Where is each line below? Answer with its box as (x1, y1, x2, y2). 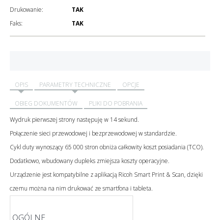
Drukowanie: (10, 5, 43, 14)
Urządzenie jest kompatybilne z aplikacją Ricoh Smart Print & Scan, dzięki (10, 170, 203, 179)
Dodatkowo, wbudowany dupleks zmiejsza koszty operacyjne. (10, 156, 169, 165)
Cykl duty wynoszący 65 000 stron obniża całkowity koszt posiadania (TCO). (10, 142, 204, 151)
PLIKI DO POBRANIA (89, 99, 142, 108)
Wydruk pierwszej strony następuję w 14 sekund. (10, 115, 139, 124)
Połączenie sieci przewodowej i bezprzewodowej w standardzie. (10, 129, 177, 137)
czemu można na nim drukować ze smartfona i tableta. (10, 184, 153, 192)
